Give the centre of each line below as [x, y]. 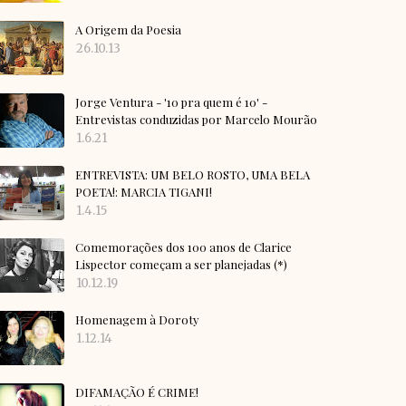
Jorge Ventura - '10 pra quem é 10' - [171, 102]
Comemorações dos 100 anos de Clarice [184, 247]
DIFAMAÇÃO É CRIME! [137, 392]
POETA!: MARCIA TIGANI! [144, 192]
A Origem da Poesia [128, 30]
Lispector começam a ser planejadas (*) [181, 265]
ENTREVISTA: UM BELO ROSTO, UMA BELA [193, 175]
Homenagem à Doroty [137, 320]
